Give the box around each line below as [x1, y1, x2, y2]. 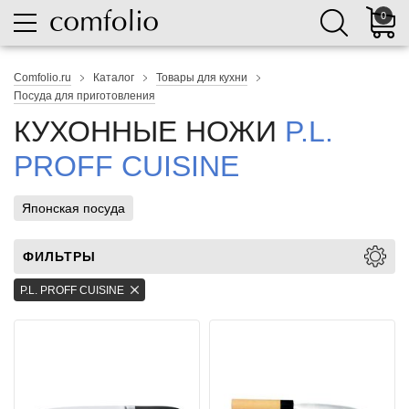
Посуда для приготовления [14, 89, 155, 102]
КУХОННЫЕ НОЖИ [14, 115, 285, 148]
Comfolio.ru [14, 71, 71, 84]
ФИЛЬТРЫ [23, 249, 96, 264]
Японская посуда [22, 201, 125, 215]
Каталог [93, 71, 134, 84]
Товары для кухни [156, 71, 247, 84]
